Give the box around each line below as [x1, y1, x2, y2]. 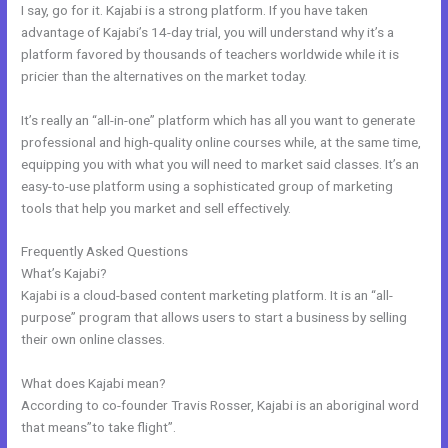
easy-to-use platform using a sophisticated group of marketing [21, 177, 394, 194]
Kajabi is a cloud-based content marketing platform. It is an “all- [21, 287, 394, 304]
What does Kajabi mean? [21, 375, 167, 392]
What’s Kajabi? [21, 265, 108, 282]
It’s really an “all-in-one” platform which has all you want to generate [21, 111, 416, 128]
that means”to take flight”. [21, 419, 177, 436]
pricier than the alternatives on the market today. [21, 67, 308, 84]
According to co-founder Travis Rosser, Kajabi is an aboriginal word [21, 397, 420, 414]
